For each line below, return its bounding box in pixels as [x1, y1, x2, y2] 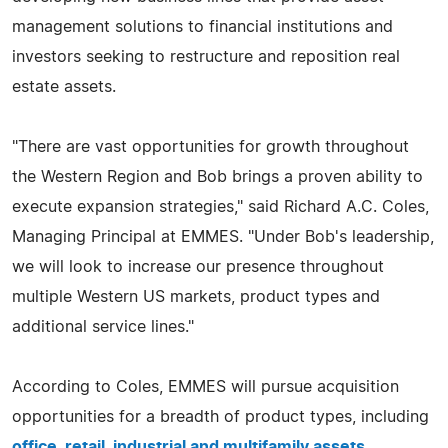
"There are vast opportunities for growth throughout [12, 138, 409, 155]
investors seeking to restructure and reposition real [12, 48, 400, 65]
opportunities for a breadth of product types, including [12, 408, 429, 425]
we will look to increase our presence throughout [12, 258, 384, 275]
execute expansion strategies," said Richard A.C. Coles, [12, 198, 429, 215]
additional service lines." [12, 318, 194, 335]
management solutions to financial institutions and [12, 18, 393, 35]
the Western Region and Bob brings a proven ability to [12, 168, 423, 185]
